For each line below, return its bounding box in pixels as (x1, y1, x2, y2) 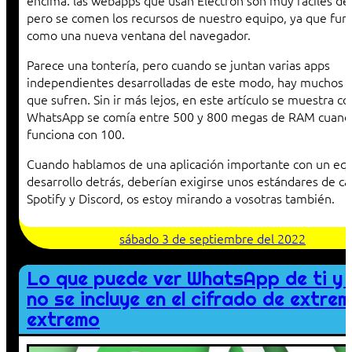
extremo (27, 307, 100, 332)
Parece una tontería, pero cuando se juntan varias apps (27, 56, 330, 74)
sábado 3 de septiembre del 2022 (119, 229, 306, 247)
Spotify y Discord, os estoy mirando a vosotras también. (27, 189, 335, 207)
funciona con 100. (27, 125, 125, 143)
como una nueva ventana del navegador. (27, 26, 251, 44)
